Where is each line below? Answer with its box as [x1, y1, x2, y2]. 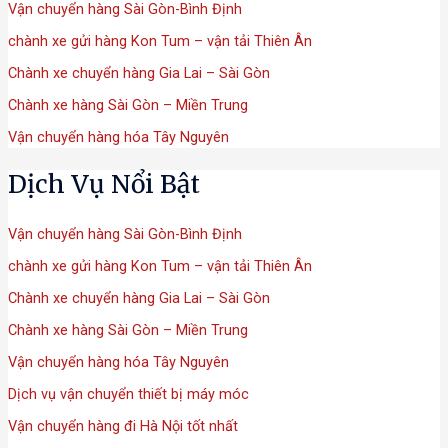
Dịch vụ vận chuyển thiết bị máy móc [7, 385, 249, 404]
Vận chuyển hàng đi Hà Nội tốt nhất [7, 416, 238, 435]
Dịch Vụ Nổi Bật [7, 168, 200, 200]
